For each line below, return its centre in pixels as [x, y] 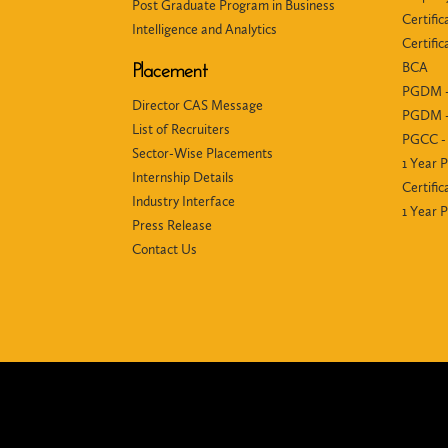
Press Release [172, 225]
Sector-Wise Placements [202, 153]
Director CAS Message [197, 105]
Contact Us [164, 249]
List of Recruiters [181, 129]
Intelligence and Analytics [204, 29]
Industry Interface [183, 201]
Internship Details [183, 177]
